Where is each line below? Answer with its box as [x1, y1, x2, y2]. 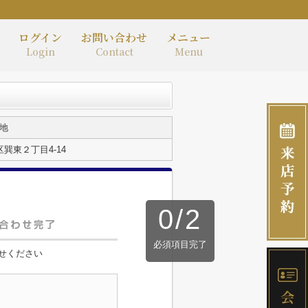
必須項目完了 [153, 239, 207, 250]
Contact [95, 44, 133, 58]
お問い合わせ [81, 29, 147, 45]
